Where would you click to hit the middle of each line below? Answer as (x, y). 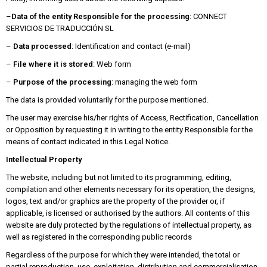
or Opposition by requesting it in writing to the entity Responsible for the (129, 130)
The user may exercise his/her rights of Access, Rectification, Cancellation (132, 118)
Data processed (42, 46)
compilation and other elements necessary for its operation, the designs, (131, 190)
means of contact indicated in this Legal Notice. (88, 142)
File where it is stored (53, 64)
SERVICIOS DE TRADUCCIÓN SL (60, 29)
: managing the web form (154, 82)
